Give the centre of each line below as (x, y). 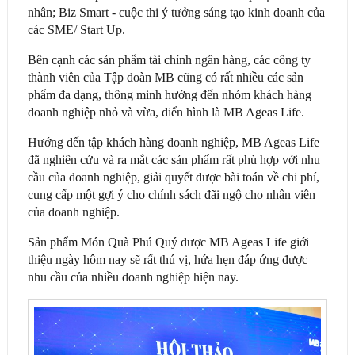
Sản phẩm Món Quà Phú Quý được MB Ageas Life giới (168, 242)
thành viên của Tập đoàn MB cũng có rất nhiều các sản (165, 77)
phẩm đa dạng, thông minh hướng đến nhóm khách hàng (169, 94)
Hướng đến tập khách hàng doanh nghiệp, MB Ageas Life (173, 142)
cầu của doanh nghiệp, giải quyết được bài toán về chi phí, (173, 177)
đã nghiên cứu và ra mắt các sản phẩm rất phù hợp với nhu (174, 159)
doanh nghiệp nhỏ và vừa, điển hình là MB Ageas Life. (167, 112)
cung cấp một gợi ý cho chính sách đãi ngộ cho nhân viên (171, 194)
